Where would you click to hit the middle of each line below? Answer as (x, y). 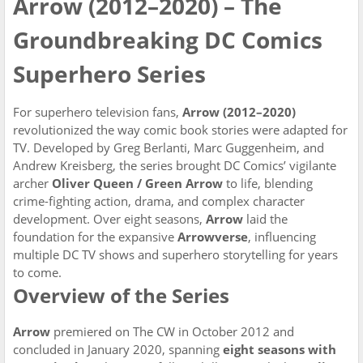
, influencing (282, 237)
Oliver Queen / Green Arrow (137, 183)
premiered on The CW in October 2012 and (172, 331)
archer (32, 183)
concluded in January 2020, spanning (118, 349)
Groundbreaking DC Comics (168, 40)
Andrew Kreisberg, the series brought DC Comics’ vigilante (175, 165)
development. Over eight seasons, (109, 219)
